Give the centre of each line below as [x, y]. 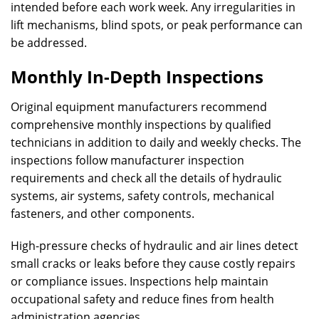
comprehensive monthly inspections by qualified [141, 125]
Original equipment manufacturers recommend [139, 107]
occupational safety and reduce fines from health [142, 299]
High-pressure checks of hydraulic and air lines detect [155, 246]
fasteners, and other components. [103, 214]
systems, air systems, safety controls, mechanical [142, 196]
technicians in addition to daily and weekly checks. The [156, 142]
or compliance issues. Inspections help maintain [140, 281]
